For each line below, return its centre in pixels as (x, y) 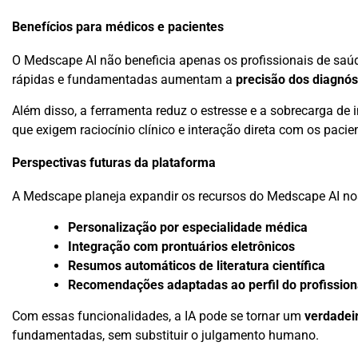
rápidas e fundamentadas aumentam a (124, 79)
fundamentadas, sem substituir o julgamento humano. (165, 336)
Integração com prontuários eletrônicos (181, 247)
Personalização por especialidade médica (188, 228)
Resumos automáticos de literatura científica (197, 266)
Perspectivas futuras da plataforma (114, 163)
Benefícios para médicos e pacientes (118, 28)
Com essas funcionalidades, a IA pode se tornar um (158, 316)
